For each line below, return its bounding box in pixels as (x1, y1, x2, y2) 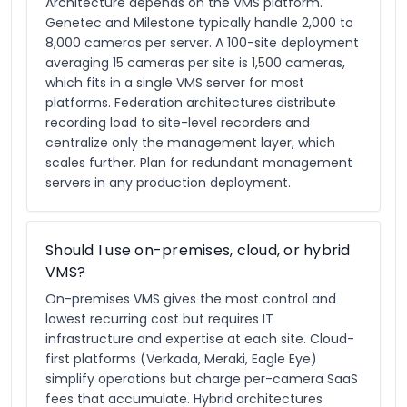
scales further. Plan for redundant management (45, 154, 352, 172)
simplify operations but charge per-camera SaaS (45, 370, 358, 388)
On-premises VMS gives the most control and (45, 290, 336, 308)
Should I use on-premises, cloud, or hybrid (45, 240, 351, 261)
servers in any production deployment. (45, 174, 291, 192)
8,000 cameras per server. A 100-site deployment (45, 34, 359, 52)
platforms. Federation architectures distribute (45, 94, 336, 112)
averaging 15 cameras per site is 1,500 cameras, (45, 54, 345, 72)
